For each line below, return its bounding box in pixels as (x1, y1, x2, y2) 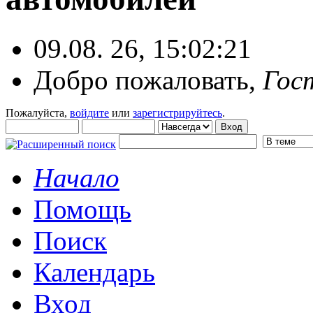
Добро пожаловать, (34, 64, 263, 95)
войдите (70, 106, 109, 119)
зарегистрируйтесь (133, 106, 222, 119)
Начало (34, 162, 119, 193)
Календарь (34, 256, 155, 287)
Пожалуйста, (6, 106, 70, 119)
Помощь (34, 194, 131, 224)
